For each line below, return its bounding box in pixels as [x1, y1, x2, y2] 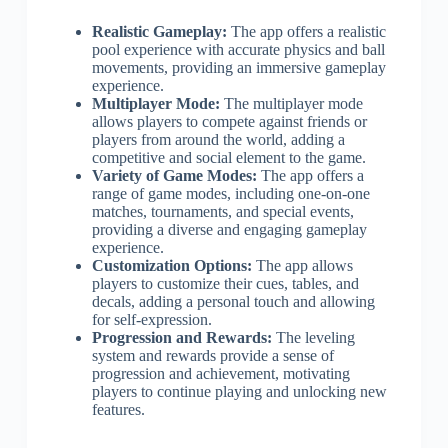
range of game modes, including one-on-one [91, 185, 370, 202]
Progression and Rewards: [91, 329, 272, 346]
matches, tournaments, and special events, [91, 203, 354, 220]
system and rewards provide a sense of [91, 347, 334, 364]
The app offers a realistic [226, 23, 386, 40]
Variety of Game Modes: [91, 167, 257, 184]
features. [91, 401, 145, 418]
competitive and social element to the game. [91, 149, 366, 166]
